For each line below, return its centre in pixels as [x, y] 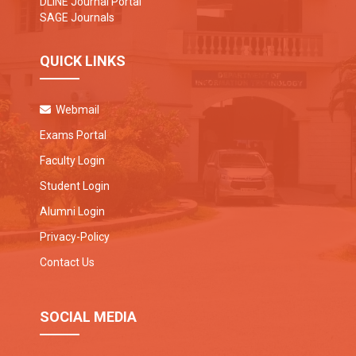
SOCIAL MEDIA [88, 317]
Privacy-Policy [75, 237]
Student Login [75, 186]
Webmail [75, 110]
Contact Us [67, 263]
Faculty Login [72, 161]
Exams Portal [73, 135]
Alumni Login [72, 212]
